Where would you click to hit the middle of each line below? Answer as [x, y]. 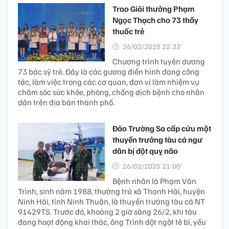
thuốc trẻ [128, 31]
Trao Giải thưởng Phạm [154, 9]
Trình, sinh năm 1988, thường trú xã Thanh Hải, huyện [111, 191]
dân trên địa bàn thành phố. [66, 102]
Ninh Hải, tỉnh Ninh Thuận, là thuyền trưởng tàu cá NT [111, 202]
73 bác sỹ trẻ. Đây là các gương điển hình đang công [109, 72]
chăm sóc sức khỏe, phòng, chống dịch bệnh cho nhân [111, 92]
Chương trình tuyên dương [159, 62]
